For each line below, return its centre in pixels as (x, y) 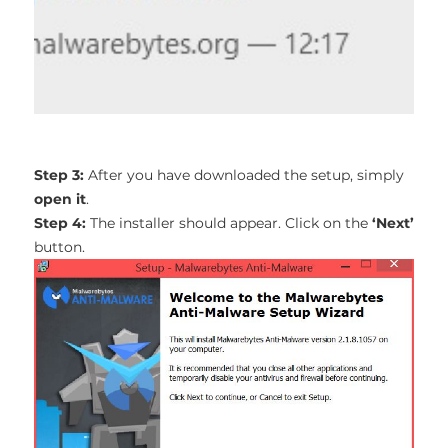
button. (59, 246)
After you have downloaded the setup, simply (243, 174)
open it (59, 198)
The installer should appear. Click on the (228, 222)
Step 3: (58, 174)
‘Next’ (392, 222)
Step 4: (59, 222)
